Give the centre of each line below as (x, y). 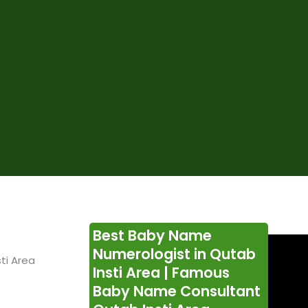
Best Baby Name (152, 236)
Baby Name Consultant (176, 291)
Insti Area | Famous (161, 273)
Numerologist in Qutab (174, 254)
